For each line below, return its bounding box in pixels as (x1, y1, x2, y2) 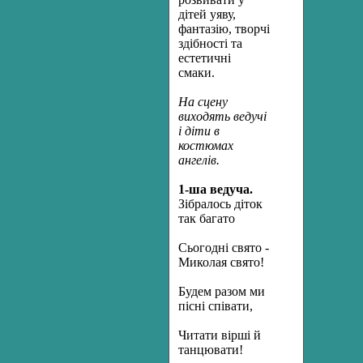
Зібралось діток (178, 197, 263, 211)
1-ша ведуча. (178, 182, 253, 196)
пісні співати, (178, 299, 253, 313)
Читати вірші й (178, 328, 261, 342)
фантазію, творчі (178, 22, 270, 36)
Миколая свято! (178, 255, 264, 269)
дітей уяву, (178, 7, 236, 21)
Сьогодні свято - (178, 241, 269, 254)
